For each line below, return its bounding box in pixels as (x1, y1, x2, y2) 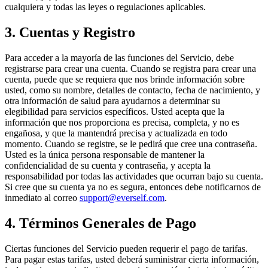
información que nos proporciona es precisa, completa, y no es (5, 117, 239, 127)
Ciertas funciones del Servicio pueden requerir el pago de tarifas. (5, 243, 248, 254)
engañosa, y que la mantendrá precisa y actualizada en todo (5, 127, 227, 138)
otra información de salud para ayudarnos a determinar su (5, 95, 220, 106)
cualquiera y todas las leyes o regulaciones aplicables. (5, 1, 206, 12)
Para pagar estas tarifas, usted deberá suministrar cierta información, (5, 254, 259, 264)
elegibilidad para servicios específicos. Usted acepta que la (5, 106, 224, 117)
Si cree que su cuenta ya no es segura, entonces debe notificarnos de (5, 181, 261, 192)
